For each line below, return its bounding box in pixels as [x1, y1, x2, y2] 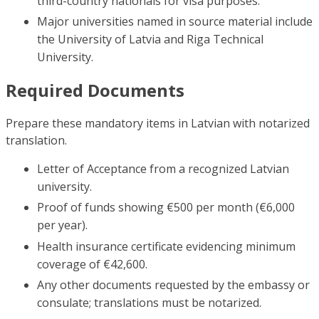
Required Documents [6, 78, 184, 102]
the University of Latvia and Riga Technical [37, 31, 263, 47]
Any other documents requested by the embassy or [37, 277, 310, 293]
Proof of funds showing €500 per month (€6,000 [37, 199, 295, 216]
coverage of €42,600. [37, 256, 147, 272]
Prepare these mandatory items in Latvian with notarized [6, 115, 310, 131]
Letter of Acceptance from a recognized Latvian [37, 161, 289, 177]
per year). [37, 217, 88, 234]
